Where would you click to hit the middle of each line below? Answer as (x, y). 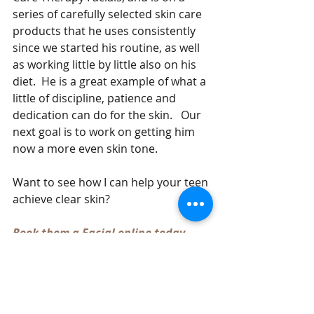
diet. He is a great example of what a (111, 82)
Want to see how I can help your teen (112, 183)
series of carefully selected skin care (109, 14)
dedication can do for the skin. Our (108, 115)
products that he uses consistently (105, 31)
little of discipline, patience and (96, 98)
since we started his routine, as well (108, 48)
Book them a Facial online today (100, 233)
